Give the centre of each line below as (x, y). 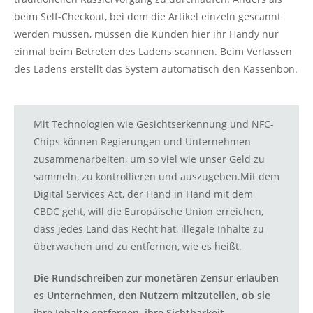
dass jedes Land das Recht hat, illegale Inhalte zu (149, 229)
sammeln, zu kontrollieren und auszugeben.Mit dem (156, 176)
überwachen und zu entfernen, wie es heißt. (138, 246)
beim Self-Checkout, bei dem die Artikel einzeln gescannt (147, 16)
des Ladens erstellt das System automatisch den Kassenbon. (156, 69)
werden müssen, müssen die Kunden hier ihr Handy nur (146, 34)
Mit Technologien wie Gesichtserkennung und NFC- (154, 124)
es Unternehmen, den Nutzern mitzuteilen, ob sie (152, 295)
